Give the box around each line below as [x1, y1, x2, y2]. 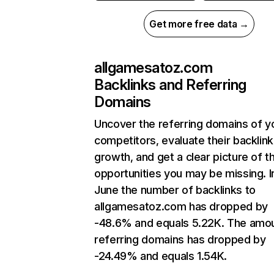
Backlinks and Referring [94, 76, 246, 94]
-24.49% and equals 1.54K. [94, 250, 227, 263]
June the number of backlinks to [94, 183, 256, 197]
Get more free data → [149, 18, 249, 31]
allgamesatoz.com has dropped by [94, 200, 268, 213]
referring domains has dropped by [94, 233, 266, 246]
